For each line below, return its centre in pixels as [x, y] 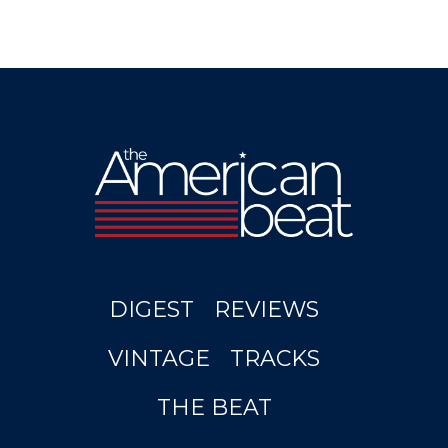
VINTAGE [159, 358]
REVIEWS [266, 309]
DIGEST [151, 309]
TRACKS [275, 358]
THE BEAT [214, 407]
